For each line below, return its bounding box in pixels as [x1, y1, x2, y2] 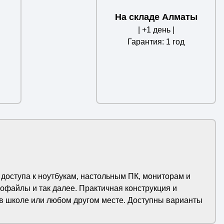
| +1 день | [137, 25, 174, 34]
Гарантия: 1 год [127, 37, 184, 46]
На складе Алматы [114, 12, 197, 22]
